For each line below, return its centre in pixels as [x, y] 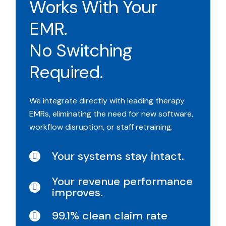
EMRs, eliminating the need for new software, [111, 114]
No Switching [80, 51]
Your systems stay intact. [118, 156]
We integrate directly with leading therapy [107, 101]
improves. [78, 193]
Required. [66, 72]
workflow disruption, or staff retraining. [101, 127]
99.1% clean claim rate [110, 216]
